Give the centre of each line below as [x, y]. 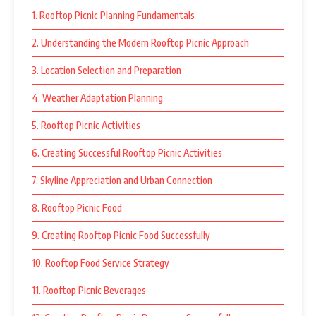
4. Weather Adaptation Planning [97, 98]
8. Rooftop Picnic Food [77, 208]
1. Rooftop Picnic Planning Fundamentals [113, 16]
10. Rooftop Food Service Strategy [101, 263]
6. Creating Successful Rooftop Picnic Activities [127, 153]
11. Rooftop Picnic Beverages [89, 291]
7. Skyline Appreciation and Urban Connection [122, 181]
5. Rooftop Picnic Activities [86, 126]
